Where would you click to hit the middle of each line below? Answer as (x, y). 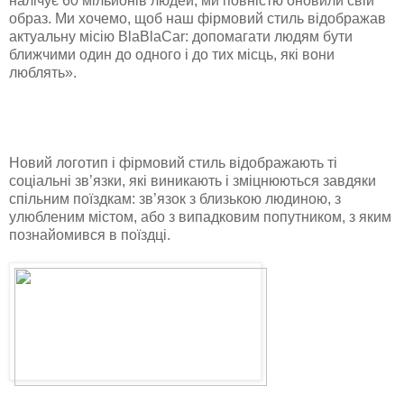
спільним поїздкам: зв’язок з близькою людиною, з (175, 198)
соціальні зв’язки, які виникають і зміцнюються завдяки (193, 180)
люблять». (43, 72)
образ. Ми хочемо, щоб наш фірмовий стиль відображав (197, 18)
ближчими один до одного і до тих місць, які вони (172, 54)
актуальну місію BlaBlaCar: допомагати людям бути (181, 36)
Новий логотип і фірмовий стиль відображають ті (173, 162)
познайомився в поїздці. (90, 234)
